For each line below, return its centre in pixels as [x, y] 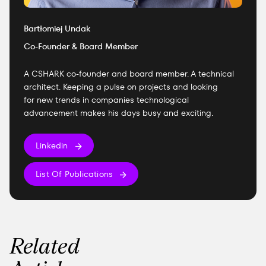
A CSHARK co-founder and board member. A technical [129, 74]
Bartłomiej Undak [57, 28]
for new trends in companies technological [106, 100]
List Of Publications [75, 174]
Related [45, 245]
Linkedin [52, 145]
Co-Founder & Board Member [81, 46]
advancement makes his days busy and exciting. [118, 113]
